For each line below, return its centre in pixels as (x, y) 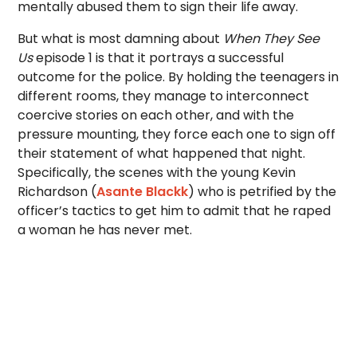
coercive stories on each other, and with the (156, 115)
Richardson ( (57, 191)
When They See (272, 38)
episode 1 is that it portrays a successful (160, 57)
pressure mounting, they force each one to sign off (177, 134)
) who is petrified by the (263, 191)
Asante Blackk (143, 191)
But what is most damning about (121, 38)
